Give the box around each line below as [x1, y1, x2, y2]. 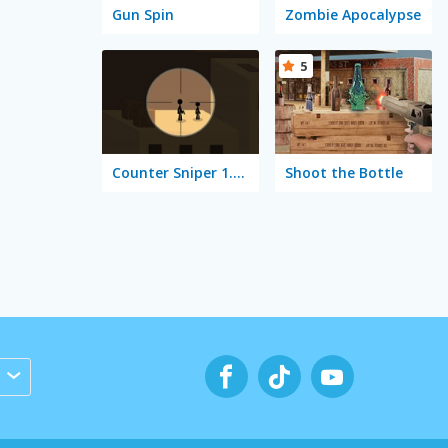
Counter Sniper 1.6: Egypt [232, 163, 245, 183]
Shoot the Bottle [284, 163, 403, 183]
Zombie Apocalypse [284, 4, 421, 24]
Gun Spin [111, 4, 174, 24]
